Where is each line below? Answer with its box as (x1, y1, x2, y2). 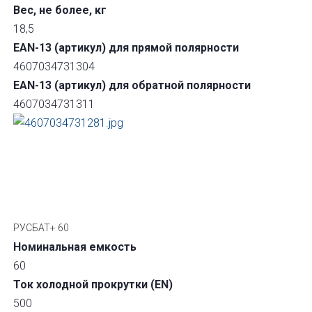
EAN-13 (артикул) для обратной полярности (13, 79, 251, 92)
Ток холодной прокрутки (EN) (13, 278, 173, 291)
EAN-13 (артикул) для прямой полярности (13, 41, 240, 54)
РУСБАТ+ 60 (13, 222, 70, 233)
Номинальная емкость (13, 240, 137, 253)
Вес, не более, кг (13, 3, 107, 17)
